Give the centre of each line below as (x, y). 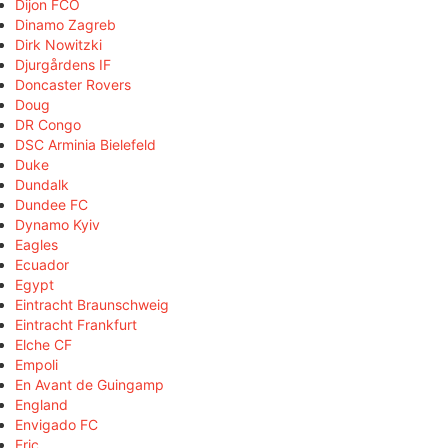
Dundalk (42, 184)
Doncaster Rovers (73, 84)
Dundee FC (51, 204)
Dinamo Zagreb (65, 24)
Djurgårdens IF (63, 64)
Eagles (36, 244)
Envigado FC (56, 424)
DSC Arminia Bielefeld (85, 144)
